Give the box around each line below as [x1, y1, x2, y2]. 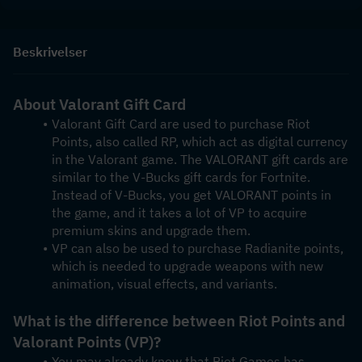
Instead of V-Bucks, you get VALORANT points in [52, 187, 331, 203]
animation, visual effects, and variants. [52, 276, 277, 292]
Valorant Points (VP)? [13, 332, 161, 351]
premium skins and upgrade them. [52, 222, 254, 238]
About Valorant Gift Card [13, 95, 186, 114]
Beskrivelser [13, 43, 87, 60]
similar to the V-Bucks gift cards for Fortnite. [52, 169, 310, 185]
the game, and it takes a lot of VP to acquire [52, 204, 307, 221]
